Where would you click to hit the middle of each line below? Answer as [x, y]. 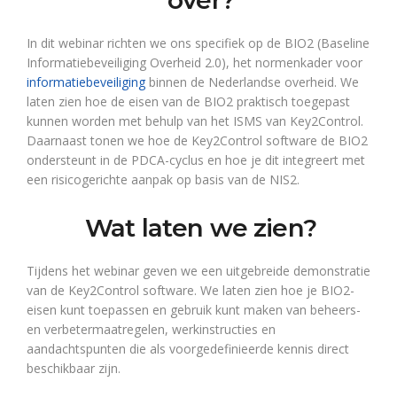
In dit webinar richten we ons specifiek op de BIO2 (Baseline [198, 43]
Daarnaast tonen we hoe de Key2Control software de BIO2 [197, 140]
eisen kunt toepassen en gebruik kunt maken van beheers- [194, 310]
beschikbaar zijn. [74, 368]
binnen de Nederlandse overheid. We [252, 82]
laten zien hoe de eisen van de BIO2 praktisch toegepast [188, 101]
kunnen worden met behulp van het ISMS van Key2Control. [195, 121]
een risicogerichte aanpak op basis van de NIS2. [163, 179]
